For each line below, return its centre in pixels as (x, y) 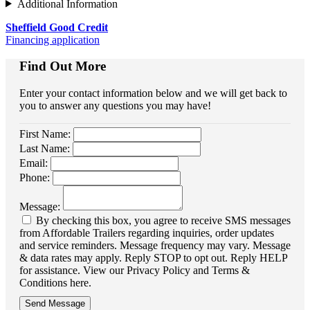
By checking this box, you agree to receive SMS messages (162, 220)
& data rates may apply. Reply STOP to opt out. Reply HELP (153, 257)
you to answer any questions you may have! (115, 105)
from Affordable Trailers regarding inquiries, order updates (147, 232)
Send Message (55, 303)
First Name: (45, 134)
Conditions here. (55, 282)
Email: (34, 163)
